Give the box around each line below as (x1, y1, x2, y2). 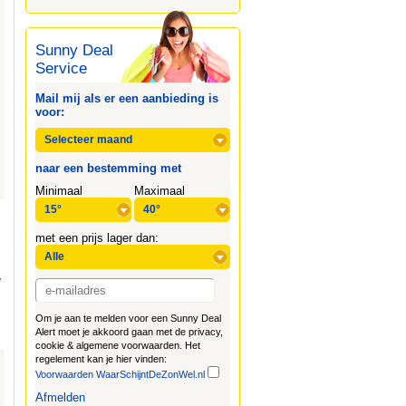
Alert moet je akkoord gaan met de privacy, (34, 326, 223, 337)
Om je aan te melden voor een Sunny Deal (34, 313, 221, 324)
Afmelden (34, 391, 85, 404)
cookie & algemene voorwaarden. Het (34, 340, 200, 351)
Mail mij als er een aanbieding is (34, 92, 218, 105)
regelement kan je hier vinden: (34, 353, 167, 364)
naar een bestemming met (34, 161, 181, 175)
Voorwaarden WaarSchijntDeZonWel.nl (34, 369, 205, 380)
